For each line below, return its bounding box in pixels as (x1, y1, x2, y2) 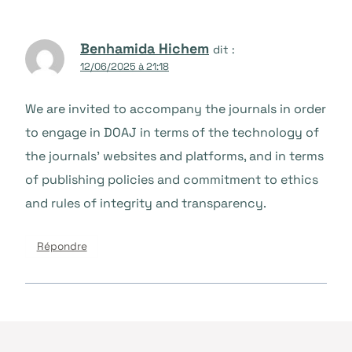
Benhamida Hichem (80, 38, 209, 57)
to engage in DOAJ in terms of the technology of (25, 124, 319, 141)
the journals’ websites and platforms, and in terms (25, 148, 324, 165)
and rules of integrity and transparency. (25, 195, 266, 212)
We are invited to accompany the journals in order (25, 101, 326, 118)
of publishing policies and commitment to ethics (25, 171, 318, 189)
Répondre (36, 240, 87, 254)
